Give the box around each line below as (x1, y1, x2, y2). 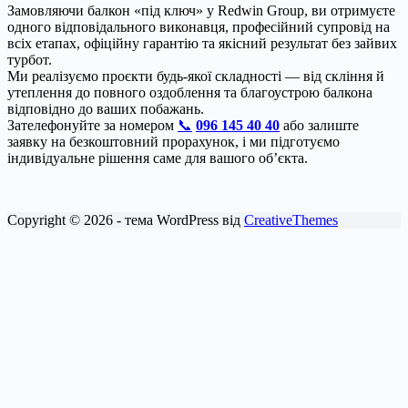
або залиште (283, 117, 359, 134)
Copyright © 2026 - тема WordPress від (7, 212, 244, 229)
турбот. (7, 52, 52, 68)
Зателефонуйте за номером (7, 117, 178, 134)
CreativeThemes (244, 212, 338, 229)
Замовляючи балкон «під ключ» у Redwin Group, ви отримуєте (7, 3, 395, 19)
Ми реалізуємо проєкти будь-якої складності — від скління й (7, 68, 384, 85)
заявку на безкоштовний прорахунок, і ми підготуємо (7, 134, 340, 150)
